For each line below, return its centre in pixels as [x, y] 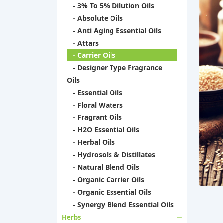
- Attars [83, 43]
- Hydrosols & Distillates [111, 155]
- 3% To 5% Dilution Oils [111, 6]
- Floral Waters [95, 105]
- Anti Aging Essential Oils [114, 31]
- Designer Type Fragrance [114, 67]
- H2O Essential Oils [103, 130]
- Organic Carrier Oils [106, 179]
